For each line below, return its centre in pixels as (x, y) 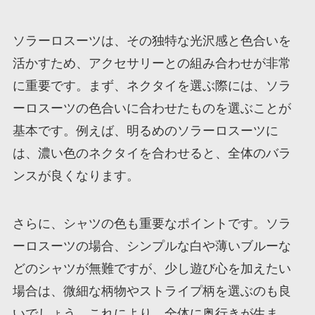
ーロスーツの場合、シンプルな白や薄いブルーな (152, 246)
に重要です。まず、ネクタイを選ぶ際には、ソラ (152, 85)
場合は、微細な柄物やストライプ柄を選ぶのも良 (152, 291)
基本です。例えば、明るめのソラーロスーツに (145, 130)
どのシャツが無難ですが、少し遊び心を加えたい (152, 268)
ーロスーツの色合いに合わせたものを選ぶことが (152, 108)
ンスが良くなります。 (76, 175)
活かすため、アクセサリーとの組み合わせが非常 (152, 63)
